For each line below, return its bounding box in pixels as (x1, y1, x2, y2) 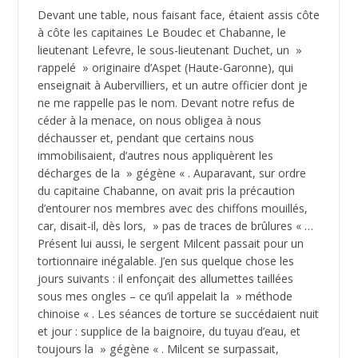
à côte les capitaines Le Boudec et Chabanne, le (37, 25, 286, 41)
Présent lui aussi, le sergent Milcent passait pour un (37, 236, 304, 252)
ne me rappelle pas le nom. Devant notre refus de (37, 95, 295, 111)
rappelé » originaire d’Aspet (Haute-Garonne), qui (37, 60, 293, 76)
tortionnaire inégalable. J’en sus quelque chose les (37, 253, 294, 269)
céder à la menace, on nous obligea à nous (37, 113, 261, 129)
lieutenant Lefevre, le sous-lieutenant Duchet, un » (37, 42, 302, 58)
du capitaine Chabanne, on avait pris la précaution (37, 183, 295, 199)
